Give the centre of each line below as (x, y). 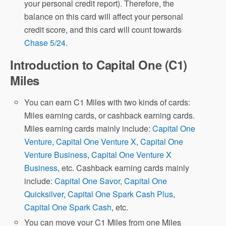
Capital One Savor (88, 181)
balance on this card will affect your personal (104, 17)
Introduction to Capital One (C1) (99, 65)
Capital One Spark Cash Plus (121, 194)
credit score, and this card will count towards (103, 30)
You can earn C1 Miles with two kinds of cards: (107, 102)
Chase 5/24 (45, 43)
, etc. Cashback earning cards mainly (124, 168)
